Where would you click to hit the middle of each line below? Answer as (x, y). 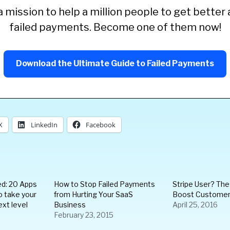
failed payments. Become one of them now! (115, 27)
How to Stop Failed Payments (104, 184)
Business (70, 205)
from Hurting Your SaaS (93, 194)
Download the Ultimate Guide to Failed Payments (115, 63)
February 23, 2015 (84, 215)
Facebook (101, 125)
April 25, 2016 (195, 205)
